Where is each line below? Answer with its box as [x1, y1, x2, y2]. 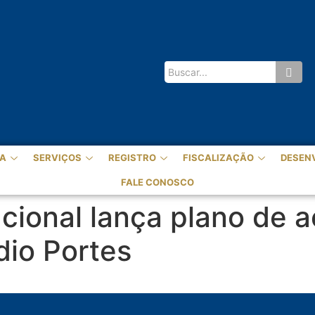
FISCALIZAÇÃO [183, 152, 254, 164]
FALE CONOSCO [121, 176, 194, 188]
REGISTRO [108, 152, 156, 164]
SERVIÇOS [33, 152, 82, 164]
